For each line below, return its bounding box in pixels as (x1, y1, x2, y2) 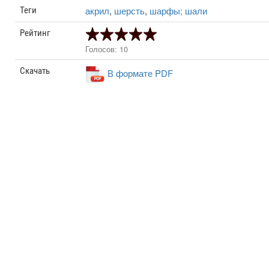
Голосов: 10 (85, 43, 128, 55)
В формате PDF (107, 66, 174, 79)
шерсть (114, 4, 145, 17)
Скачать (20, 65, 50, 76)
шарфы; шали (150, 4, 208, 17)
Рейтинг (20, 28, 51, 38)
